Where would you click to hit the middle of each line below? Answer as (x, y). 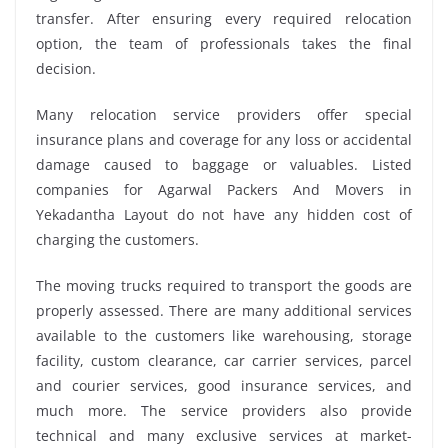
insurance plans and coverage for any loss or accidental (224, 140)
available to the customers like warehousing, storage (224, 336)
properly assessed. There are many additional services (224, 311)
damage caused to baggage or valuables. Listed (224, 165)
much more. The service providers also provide (224, 411)
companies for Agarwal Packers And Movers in (224, 190)
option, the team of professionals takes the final (224, 44)
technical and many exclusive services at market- (224, 436)
